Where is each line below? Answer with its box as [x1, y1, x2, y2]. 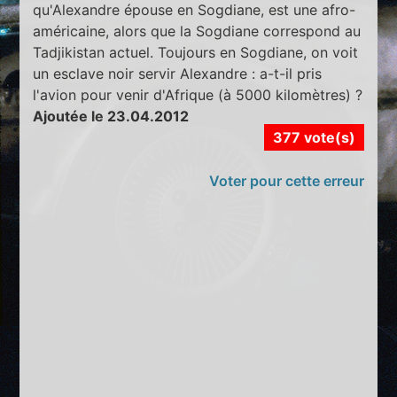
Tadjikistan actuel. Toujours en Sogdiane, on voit [33, 43, 359, 61]
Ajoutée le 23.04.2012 [33, 106, 190, 125]
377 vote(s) [272, 128, 355, 146]
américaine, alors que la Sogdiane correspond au [33, 21, 362, 40]
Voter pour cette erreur [208, 171, 364, 190]
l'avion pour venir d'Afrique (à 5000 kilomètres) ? [33, 85, 363, 104]
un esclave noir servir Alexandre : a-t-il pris [33, 64, 323, 82]
